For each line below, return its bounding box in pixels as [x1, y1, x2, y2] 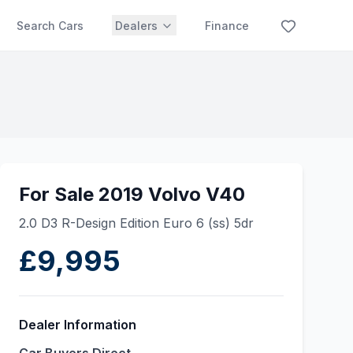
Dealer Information [19, 317, 136, 333]
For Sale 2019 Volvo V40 [19, 183, 245, 206]
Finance [205, 19, 249, 32]
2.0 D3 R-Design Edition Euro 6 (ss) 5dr [19, 215, 254, 231]
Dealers [115, 19, 158, 32]
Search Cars [17, 19, 84, 32]
